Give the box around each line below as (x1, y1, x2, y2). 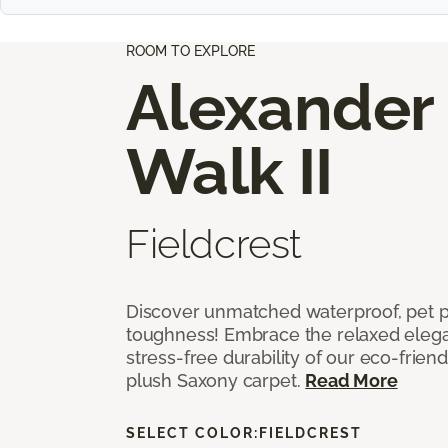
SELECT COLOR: (126, 424, 259, 441)
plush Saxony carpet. (126, 369, 306, 391)
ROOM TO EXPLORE (126, 42, 255, 59)
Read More (305, 369, 398, 391)
